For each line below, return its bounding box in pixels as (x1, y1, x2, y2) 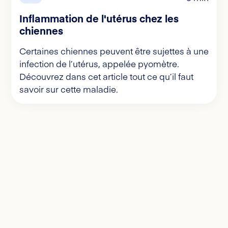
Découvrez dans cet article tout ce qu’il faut (19, 70, 193, 83)
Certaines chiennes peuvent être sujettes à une (19, 45, 209, 58)
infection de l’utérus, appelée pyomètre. (19, 58, 179, 70)
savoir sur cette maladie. (19, 83, 118, 96)
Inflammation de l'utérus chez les (19, 11, 179, 25)
